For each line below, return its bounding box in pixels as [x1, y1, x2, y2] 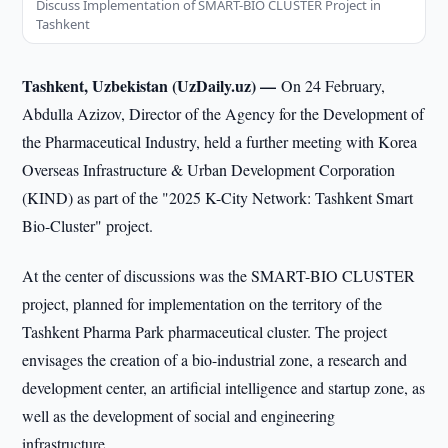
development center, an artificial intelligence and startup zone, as [22, 377, 426, 398]
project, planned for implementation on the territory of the [22, 293, 383, 314]
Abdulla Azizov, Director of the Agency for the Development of [22, 103, 425, 124]
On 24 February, [281, 75, 386, 96]
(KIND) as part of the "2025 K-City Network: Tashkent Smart [22, 187, 414, 208]
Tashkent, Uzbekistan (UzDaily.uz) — [22, 74, 282, 97]
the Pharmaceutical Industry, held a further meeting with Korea [22, 131, 418, 152]
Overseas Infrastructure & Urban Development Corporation [22, 159, 396, 180]
